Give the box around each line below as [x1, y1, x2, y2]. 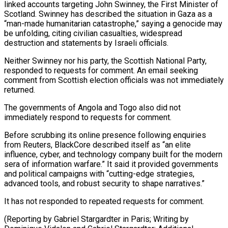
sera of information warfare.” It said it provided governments [4, 159, 218, 169]
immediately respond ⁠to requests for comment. [4, 112, 172, 122]
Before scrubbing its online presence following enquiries [4, 130, 206, 140]
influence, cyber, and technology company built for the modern [4, 149, 222, 159]
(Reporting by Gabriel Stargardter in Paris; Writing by [4, 214, 189, 224]
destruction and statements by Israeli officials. [4, 38, 168, 48]
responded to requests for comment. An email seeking [4, 65, 198, 75]
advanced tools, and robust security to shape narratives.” [4, 178, 205, 188]
